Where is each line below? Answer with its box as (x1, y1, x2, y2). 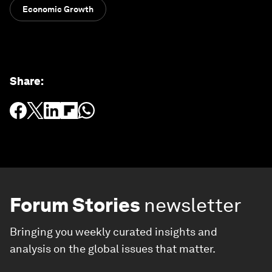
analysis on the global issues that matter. (10, 242, 216, 255)
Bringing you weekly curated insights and (10, 225, 217, 238)
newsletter (144, 193, 242, 217)
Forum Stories (10, 193, 140, 217)
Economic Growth (22, 4, 93, 14)
